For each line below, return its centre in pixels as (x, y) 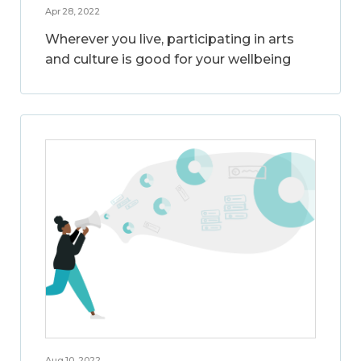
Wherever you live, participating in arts (170, 39)
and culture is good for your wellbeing (168, 59)
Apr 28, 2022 (73, 11)
